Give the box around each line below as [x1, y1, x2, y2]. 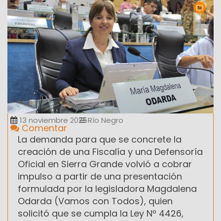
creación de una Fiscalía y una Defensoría [18, 145, 203, 158]
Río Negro [86, 114, 123, 125]
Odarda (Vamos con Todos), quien [18, 194, 173, 207]
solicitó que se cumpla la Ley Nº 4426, [18, 207, 184, 220]
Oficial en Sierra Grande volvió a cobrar [18, 157, 192, 170]
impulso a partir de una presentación [18, 170, 182, 183]
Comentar [19, 121, 67, 134]
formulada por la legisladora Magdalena [18, 182, 197, 195]
